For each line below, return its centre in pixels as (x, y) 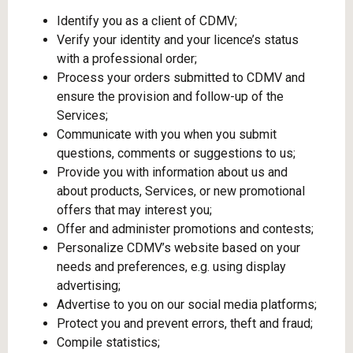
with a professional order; (127, 59)
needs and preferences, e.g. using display (171, 267)
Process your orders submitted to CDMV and (181, 78)
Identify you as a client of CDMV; (147, 21)
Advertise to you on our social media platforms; (187, 305)
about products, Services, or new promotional (181, 191)
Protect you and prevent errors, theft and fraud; (185, 323)
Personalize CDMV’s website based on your (178, 248)
